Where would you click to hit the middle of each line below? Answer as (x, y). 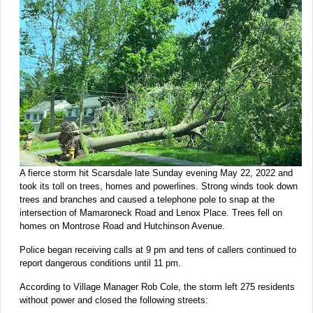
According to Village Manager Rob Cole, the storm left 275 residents (157, 287)
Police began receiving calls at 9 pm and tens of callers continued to (158, 250)
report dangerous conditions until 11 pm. (100, 263)
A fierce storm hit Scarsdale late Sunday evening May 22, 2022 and (156, 173)
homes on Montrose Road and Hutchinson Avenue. (122, 226)
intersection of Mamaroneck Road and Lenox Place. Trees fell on (151, 213)
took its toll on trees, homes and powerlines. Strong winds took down (159, 187)
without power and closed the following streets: (114, 300)
